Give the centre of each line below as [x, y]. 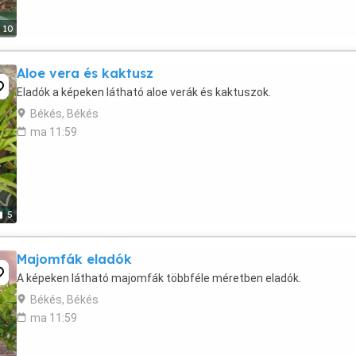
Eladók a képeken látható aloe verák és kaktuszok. [144, 92]
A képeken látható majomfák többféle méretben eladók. [159, 278]
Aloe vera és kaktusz [85, 73]
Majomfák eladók [74, 259]
